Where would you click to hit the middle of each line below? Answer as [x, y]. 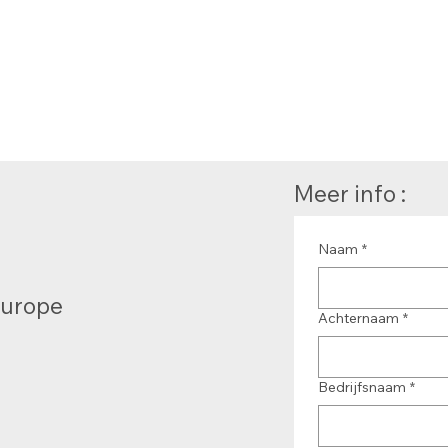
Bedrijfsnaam [362, 387]
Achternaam [359, 318]
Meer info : [353, 193]
